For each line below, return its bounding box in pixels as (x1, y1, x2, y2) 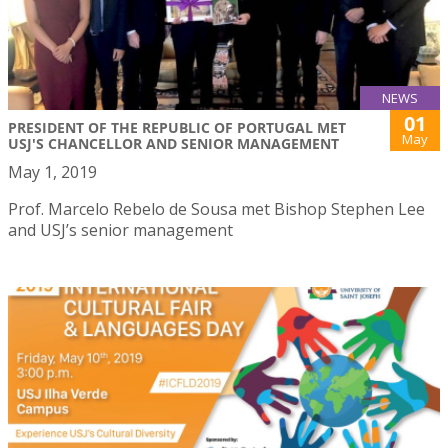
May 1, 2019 (8, 160, 97, 183)
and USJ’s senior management (8, 218, 233, 241)
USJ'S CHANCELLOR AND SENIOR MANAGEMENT (8, 133, 339, 153)
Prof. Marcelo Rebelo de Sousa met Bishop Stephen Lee (8, 197, 425, 220)
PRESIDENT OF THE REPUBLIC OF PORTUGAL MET (8, 117, 346, 137)
